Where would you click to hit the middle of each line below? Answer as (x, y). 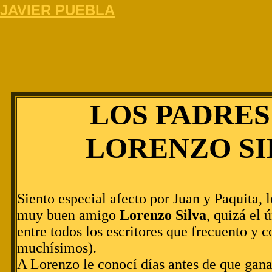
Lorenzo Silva (163, 215)
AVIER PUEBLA (61, 10)
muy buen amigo (68, 215)
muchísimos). (57, 248)
